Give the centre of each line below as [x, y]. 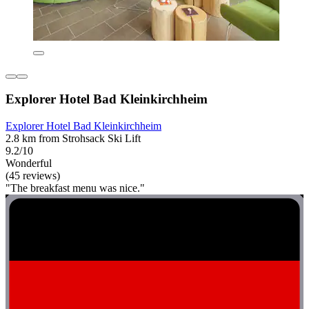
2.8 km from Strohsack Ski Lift [73, 138]
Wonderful [29, 163]
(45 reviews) [33, 175]
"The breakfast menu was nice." [75, 188]
